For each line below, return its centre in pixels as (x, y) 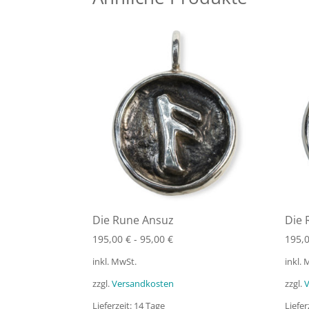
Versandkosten (143, 284)
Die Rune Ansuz (133, 220)
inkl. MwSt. (115, 261)
